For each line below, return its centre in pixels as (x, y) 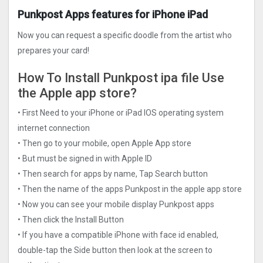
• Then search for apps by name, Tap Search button (113, 173)
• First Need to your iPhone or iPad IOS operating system (121, 112)
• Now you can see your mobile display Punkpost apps (116, 204)
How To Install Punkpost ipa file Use (121, 78)
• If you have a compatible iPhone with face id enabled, (118, 235)
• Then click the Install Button (71, 219)
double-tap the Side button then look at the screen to (115, 250)
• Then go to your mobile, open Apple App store (104, 143)
